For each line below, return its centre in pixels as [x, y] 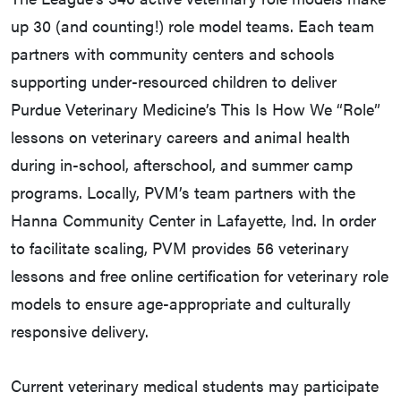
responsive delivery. [80, 331]
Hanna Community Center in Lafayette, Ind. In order [193, 220]
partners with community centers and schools [173, 54]
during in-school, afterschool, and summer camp [182, 165]
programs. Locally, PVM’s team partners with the [183, 192]
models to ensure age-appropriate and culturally [181, 303]
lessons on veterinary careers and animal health [180, 137]
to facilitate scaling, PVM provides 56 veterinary [180, 248]
